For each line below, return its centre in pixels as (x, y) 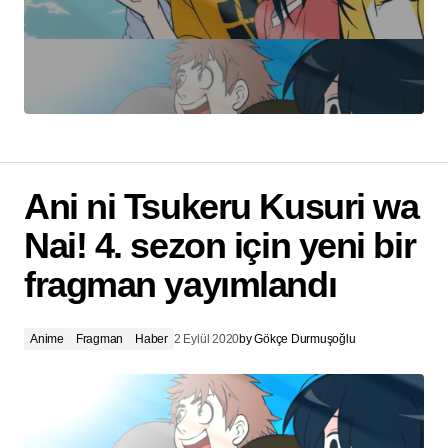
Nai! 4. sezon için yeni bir (220, 246)
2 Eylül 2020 (206, 339)
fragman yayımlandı (180, 285)
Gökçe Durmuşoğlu (305, 339)
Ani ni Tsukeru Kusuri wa (221, 207)
